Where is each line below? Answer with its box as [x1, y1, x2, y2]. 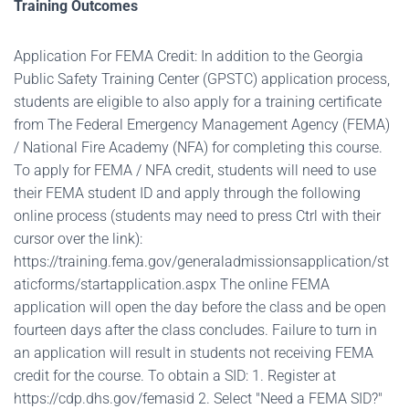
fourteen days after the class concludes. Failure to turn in [14, 321, 377, 339]
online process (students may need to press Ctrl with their [14, 207, 381, 225]
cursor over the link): [14, 230, 142, 247]
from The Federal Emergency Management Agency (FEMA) [14, 116, 390, 133]
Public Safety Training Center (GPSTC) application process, [14, 70, 390, 88]
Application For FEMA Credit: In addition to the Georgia [14, 47, 363, 65]
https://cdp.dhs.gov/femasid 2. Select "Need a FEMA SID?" [14, 390, 383, 407]
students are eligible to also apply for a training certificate [14, 93, 382, 110]
